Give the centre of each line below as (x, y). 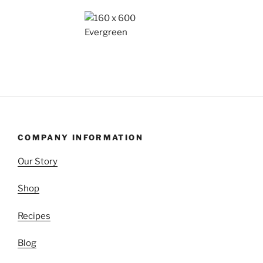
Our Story (38, 161)
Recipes (34, 216)
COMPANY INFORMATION (80, 138)
